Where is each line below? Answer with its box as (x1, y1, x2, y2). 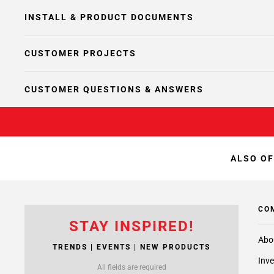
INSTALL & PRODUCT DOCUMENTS (24, 12, 194, 22)
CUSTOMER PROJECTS (24, 48, 136, 58)
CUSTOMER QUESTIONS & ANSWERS (24, 84, 204, 94)
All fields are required (97, 263, 166, 272)
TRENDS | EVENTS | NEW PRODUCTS (53, 243, 210, 251)
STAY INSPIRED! (68, 218, 194, 235)
